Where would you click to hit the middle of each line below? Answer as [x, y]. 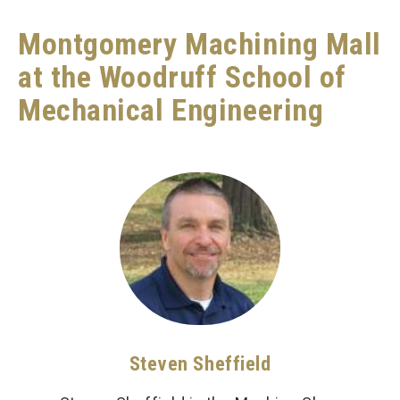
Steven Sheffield [200, 363]
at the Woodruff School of [182, 78]
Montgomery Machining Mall [200, 45]
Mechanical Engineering [171, 111]
